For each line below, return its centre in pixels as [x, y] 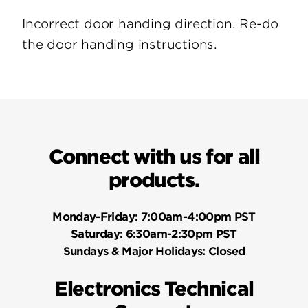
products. [154, 180]
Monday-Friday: [95, 217]
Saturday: [97, 234]
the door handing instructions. [120, 45]
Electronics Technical [154, 288]
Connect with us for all [154, 157]
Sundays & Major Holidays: [134, 251]
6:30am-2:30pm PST [180, 234]
